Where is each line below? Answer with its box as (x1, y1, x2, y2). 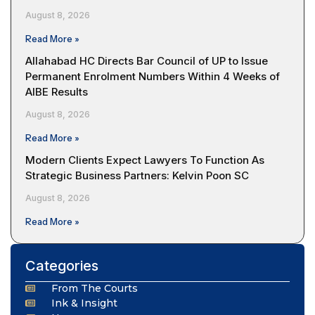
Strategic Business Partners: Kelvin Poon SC (25, 168, 249, 182)
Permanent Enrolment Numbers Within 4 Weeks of (25, 69, 280, 83)
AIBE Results (25, 84, 88, 98)
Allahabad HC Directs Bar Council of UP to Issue (25, 53, 268, 67)
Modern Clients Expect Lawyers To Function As (25, 153, 264, 167)
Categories (25, 257, 98, 274)
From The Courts (51, 281, 138, 295)
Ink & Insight (51, 296, 117, 309)
